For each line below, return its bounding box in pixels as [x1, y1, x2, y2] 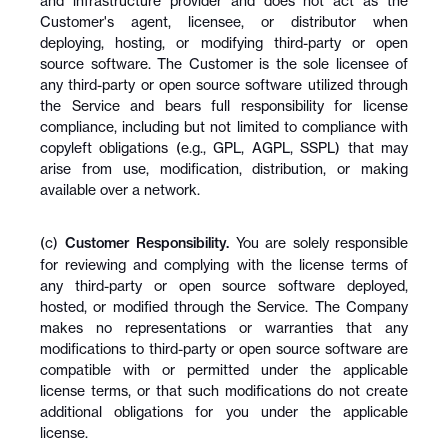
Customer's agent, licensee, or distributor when [40, 13, 408, 30]
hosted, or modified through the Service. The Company [40, 298, 408, 315]
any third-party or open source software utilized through [40, 76, 408, 93]
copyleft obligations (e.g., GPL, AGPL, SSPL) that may [40, 139, 408, 156]
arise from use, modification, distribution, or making [40, 160, 408, 177]
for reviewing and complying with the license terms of [40, 256, 408, 273]
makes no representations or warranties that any [40, 319, 408, 336]
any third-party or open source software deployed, [40, 277, 408, 294]
